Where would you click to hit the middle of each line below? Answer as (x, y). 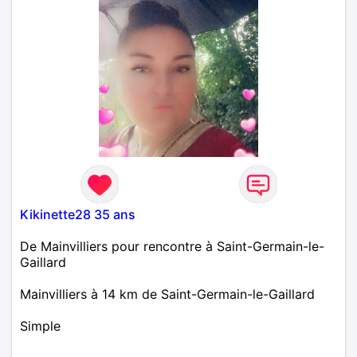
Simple (40, 326)
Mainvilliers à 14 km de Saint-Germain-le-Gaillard (167, 294)
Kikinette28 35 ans (78, 214)
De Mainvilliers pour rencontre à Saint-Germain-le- (172, 246)
